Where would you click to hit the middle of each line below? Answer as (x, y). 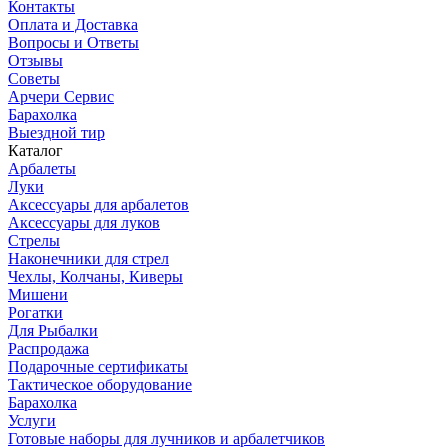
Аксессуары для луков (84, 223)
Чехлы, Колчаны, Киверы (95, 277)
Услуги (32, 421)
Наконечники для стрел (88, 259)
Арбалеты (42, 169)
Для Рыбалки (53, 331)
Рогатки (35, 313)
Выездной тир (56, 133)
